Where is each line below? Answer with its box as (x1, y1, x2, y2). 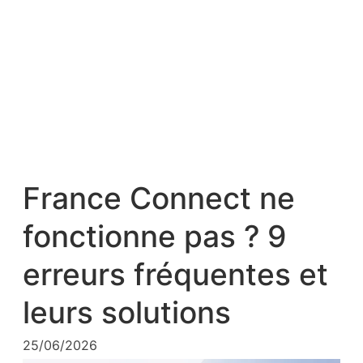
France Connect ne (23, 181, 295, 217)
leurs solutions (23, 295, 231, 331)
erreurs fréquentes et (23, 257, 328, 293)
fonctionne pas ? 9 (23, 219, 287, 255)
